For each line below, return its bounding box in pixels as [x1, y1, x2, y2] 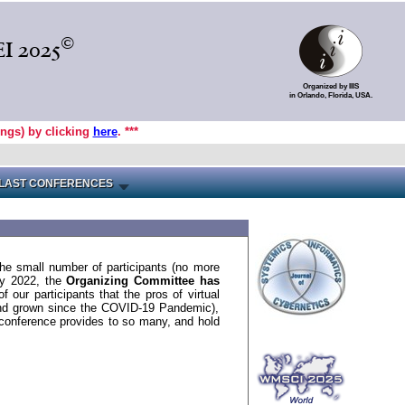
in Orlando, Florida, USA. [289, 90, 372, 99]
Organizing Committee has [66, 274, 220, 287]
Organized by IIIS [303, 81, 359, 90]
